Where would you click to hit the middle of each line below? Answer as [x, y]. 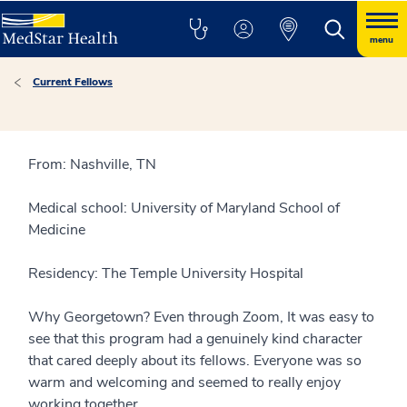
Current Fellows [73, 82]
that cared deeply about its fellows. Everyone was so [195, 361]
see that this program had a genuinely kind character [195, 339]
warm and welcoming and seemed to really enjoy [184, 382]
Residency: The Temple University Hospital [166, 273]
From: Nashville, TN [92, 164]
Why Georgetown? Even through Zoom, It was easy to [201, 317]
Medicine [57, 230]
